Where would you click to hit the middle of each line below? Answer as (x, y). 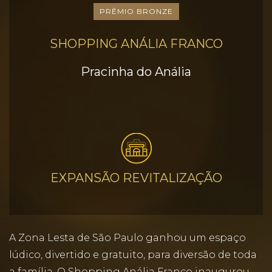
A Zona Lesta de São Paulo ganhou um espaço (127, 238)
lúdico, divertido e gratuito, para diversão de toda (133, 255)
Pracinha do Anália (136, 72)
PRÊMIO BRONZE (136, 11)
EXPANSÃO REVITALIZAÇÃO (136, 178)
